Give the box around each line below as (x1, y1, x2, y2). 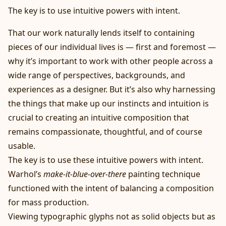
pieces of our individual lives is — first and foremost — (8, 41, 216, 53)
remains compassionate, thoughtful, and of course (8, 126, 202, 138)
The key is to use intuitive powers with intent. (8, 5, 180, 17)
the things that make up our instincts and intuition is (8, 98, 209, 109)
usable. (8, 140, 35, 152)
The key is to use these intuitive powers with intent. (8, 154, 203, 166)
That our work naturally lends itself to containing (8, 27, 195, 39)
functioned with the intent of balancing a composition (8, 183, 214, 194)
